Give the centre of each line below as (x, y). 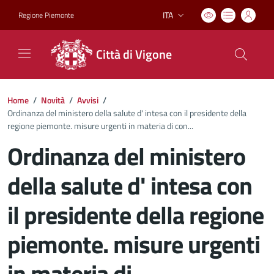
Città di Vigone (134, 54)
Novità (53, 100)
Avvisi (88, 100)
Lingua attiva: (186, 20)
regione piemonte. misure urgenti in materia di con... (100, 126)
